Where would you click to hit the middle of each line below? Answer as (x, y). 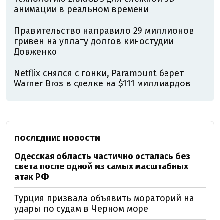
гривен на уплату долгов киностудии (94, 41)
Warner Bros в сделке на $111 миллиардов (102, 83)
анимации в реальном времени (81, 9)
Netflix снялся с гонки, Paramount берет (99, 73)
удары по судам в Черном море (81, 208)
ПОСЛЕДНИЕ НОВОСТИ (57, 138)
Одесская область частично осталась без (102, 156)
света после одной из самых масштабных (101, 166)
